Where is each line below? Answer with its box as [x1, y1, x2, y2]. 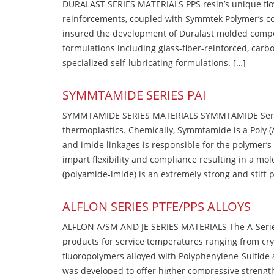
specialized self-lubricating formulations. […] [62, 57, 246, 69]
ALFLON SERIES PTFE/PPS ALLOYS [62, 198, 251, 215]
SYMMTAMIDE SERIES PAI [62, 87, 206, 104]
